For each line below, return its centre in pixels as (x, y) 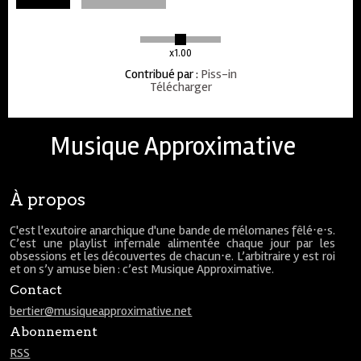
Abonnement (54, 332)
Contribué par (159, 74)
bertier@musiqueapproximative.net (101, 311)
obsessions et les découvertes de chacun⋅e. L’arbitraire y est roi (172, 256)
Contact (36, 290)
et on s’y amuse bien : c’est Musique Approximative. (142, 269)
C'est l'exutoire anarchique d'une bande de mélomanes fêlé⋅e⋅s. (172, 230)
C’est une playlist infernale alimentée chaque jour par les (172, 243)
